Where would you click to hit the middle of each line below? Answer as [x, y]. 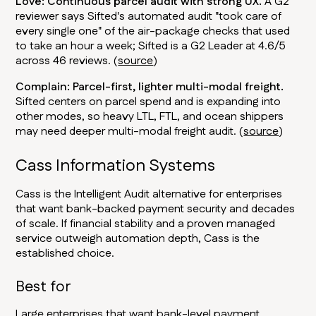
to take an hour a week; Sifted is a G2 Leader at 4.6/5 [151, 47]
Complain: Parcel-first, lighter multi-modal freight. [150, 87]
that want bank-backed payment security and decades [156, 209]
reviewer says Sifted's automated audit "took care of [149, 17]
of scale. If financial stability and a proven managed [146, 224]
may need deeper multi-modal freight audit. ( [130, 132]
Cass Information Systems [116, 166]
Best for [44, 287]
